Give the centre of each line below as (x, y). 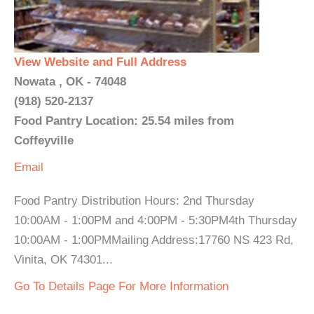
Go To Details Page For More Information (121, 286)
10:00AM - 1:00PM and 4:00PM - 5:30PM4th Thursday (156, 220)
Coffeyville (44, 141)
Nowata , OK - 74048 (70, 82)
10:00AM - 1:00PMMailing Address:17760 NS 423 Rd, (154, 240)
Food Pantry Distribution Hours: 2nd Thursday (134, 201)
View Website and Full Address (100, 62)
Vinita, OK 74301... (63, 260)
